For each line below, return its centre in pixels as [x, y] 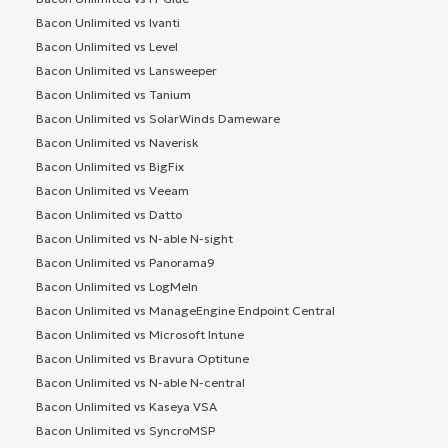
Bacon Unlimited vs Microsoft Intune [140, 334]
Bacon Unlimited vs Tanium [113, 94]
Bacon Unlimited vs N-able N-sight [134, 238]
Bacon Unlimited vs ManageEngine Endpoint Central [185, 310]
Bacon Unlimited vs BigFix [110, 166]
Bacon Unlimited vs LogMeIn [117, 286]
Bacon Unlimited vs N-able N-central [140, 382]
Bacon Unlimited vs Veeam [112, 190]
